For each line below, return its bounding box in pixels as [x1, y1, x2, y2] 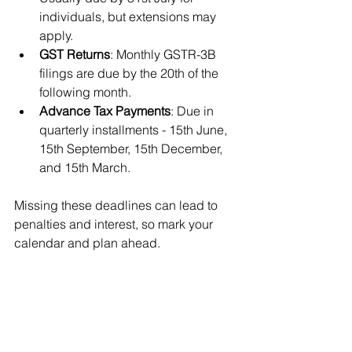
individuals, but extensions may [39, 9, 219, 24]
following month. [39, 84, 131, 100]
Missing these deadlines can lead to [14, 197, 221, 213]
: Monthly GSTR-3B [110, 46, 219, 62]
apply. [39, 27, 73, 43]
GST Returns [39, 46, 110, 62]
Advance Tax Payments [39, 103, 170, 119]
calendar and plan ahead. [14, 235, 160, 251]
